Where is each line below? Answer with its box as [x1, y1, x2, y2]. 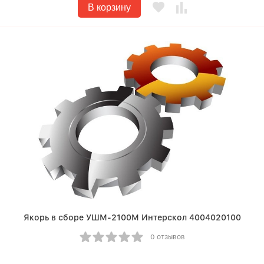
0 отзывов [150, 233, 185, 241]
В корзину [87, 2, 131, 12]
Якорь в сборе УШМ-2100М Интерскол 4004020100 [23, 213, 241, 222]
